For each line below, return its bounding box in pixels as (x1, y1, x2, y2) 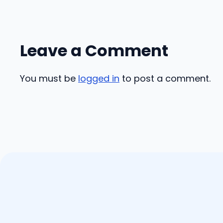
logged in (78, 72, 119, 85)
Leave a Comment (20, 39, 168, 62)
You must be (20, 72, 78, 85)
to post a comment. (119, 72, 211, 85)
